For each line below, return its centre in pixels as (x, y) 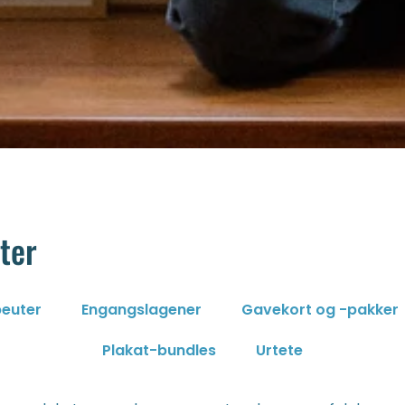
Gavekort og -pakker (320, 310)
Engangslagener (141, 310)
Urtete (279, 351)
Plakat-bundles (159, 351)
